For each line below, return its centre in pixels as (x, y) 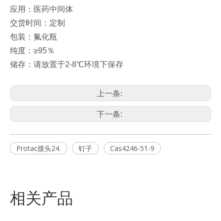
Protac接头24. (38, 148)
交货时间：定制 (37, 23)
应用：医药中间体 (41, 9)
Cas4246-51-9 (132, 148)
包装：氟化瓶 (34, 37)
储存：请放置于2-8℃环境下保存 (67, 64)
